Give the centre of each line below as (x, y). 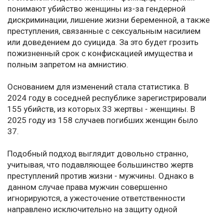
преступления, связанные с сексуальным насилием (104, 31)
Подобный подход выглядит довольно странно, (98, 154)
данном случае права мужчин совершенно (87, 187)
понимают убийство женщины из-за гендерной (96, 9)
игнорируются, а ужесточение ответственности (96, 198)
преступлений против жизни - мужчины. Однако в (101, 176)
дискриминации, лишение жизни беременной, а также (108, 20)
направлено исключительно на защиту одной (92, 209)
